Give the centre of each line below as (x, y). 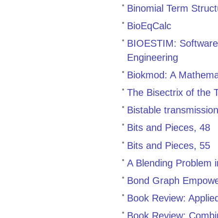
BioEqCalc (149, 25)
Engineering (153, 57)
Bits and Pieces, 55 (169, 145)
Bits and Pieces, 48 (169, 127)
